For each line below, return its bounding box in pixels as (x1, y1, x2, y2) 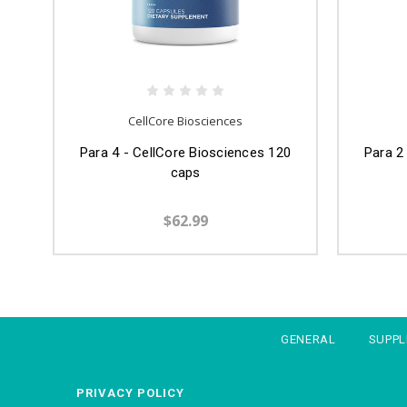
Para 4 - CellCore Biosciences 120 (79, 144, 292, 162)
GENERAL (281, 333, 336, 347)
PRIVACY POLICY (76, 386, 184, 401)
